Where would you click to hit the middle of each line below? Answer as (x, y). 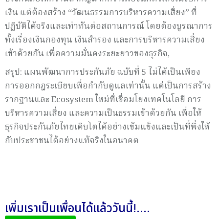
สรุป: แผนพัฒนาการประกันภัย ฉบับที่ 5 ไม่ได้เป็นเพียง (103, 72)
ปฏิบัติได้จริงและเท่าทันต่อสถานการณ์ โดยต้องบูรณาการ (109, 26)
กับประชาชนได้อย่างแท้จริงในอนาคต (72, 141)
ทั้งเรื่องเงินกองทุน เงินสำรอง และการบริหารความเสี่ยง (105, 40)
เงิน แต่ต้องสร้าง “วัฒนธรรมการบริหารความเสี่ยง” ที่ (101, 13)
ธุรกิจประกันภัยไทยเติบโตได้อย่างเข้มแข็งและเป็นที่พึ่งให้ (107, 127)
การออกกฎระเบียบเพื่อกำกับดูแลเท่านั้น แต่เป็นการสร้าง (108, 86)
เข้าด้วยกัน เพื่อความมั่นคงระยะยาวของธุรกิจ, (87, 54)
